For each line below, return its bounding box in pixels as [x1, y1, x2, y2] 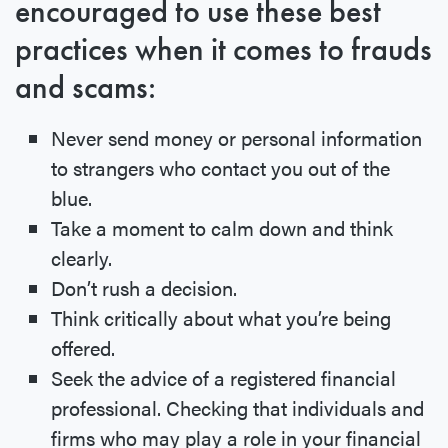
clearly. [51, 243, 112, 273]
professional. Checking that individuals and [51, 393, 424, 423]
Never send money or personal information [51, 123, 422, 153]
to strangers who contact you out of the [51, 153, 390, 183]
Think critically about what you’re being [51, 303, 391, 333]
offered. [51, 333, 115, 363]
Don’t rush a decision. [51, 273, 242, 303]
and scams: [15, 67, 156, 109]
